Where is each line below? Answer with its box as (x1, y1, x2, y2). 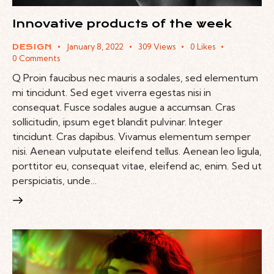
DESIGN (12, 42, 52, 52)
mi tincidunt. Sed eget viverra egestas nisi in (12, 86, 211, 98)
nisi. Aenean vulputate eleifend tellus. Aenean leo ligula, (12, 144, 262, 157)
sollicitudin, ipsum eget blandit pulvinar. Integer (12, 115, 223, 128)
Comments (18, 53, 60, 64)
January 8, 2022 (66, 42, 124, 52)
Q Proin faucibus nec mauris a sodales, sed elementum (12, 71, 258, 84)
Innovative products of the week (12, 17, 232, 31)
